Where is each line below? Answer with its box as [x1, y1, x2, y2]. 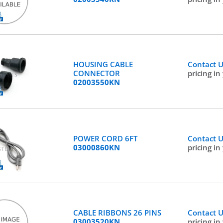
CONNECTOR [73, 68, 120, 78]
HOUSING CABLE [73, 59, 133, 69]
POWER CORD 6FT [73, 133, 137, 143]
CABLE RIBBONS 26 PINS [73, 208, 161, 218]
